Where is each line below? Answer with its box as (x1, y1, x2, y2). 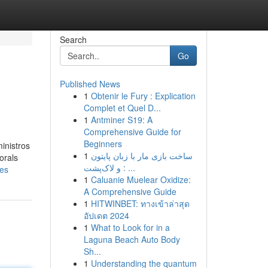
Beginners (83, 138, 122, 150)
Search (59, 33, 87, 45)
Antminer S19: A (90, 114, 153, 126)
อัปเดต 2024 (83, 209, 129, 221)
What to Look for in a (90, 221, 170, 233)
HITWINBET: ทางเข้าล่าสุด (90, 197, 190, 209)
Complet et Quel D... (83, 102, 161, 114)
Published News (59, 78, 120, 90)
